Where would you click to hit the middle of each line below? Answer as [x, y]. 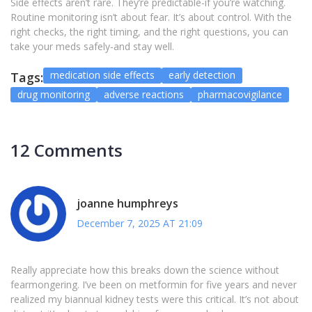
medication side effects [102, 75]
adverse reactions [144, 95]
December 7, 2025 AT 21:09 [140, 223]
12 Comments [67, 150]
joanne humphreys [127, 203]
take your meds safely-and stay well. [92, 47]
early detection [202, 75]
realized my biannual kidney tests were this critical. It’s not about [155, 299]
